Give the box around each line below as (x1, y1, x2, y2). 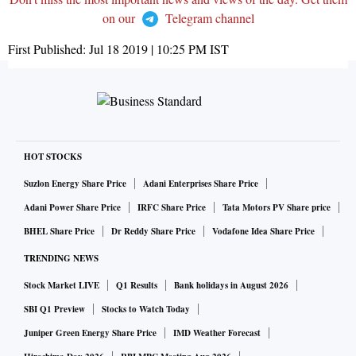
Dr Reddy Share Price (111, 225, 195, 238)
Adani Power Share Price (24, 201, 121, 215)
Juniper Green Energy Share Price (24, 327, 157, 340)
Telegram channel (161, 10, 254, 27)
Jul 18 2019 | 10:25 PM (89, 41, 207, 58)
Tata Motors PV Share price (222, 201, 331, 215)
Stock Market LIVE (24, 279, 99, 292)
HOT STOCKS (24, 150, 82, 164)
